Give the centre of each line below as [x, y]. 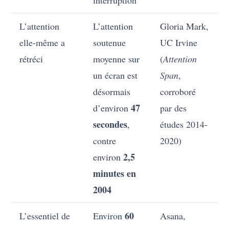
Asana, [173, 216]
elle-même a [42, 43]
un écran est [116, 75]
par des [174, 108]
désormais [112, 92]
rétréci [31, 59]
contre [105, 141]
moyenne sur [117, 59]
